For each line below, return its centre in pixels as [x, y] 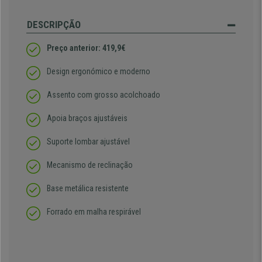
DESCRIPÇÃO [54, 25]
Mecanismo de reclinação [90, 165]
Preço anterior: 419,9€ [86, 48]
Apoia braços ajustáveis [88, 118]
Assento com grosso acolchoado [104, 95]
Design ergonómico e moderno [99, 72]
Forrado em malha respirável [94, 212]
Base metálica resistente [88, 189]
